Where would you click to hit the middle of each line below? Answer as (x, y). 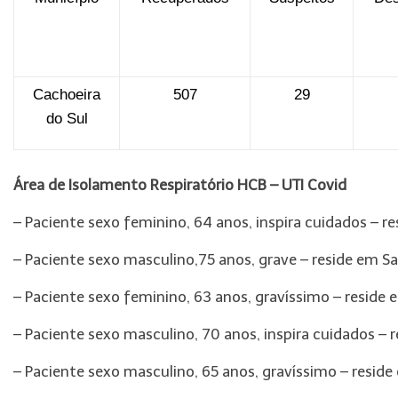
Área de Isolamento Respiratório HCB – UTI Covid (180, 184)
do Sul (67, 119)
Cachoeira (67, 95)
